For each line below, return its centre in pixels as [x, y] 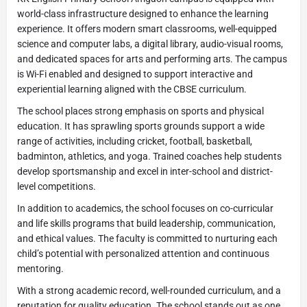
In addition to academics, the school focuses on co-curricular [145, 208]
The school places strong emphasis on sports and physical [140, 111]
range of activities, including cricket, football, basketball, [135, 141]
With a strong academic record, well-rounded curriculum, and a [149, 290]
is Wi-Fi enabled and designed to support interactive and [135, 74]
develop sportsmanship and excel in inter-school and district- [145, 171]
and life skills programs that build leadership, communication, [146, 223]
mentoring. [40, 268]
